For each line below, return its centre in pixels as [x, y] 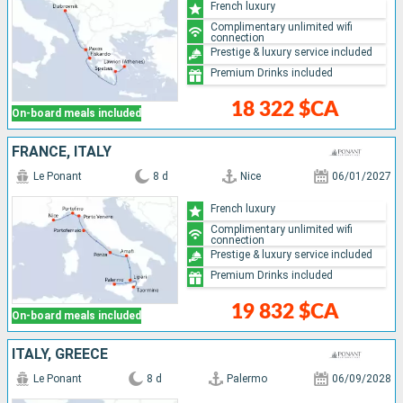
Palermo [247, 379]
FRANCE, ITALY [62, 152]
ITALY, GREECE [60, 354]
